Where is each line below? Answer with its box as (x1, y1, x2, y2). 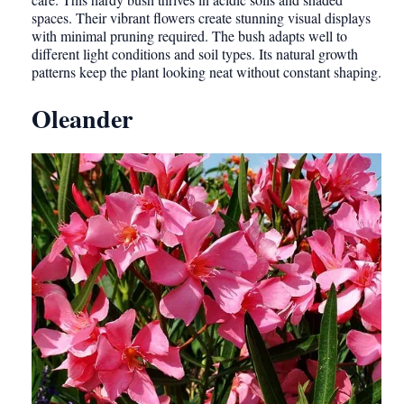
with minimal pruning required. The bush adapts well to (32, 26, 347, 46)
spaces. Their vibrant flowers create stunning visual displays (32, 8, 371, 28)
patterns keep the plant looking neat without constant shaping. (32, 62, 381, 82)
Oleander (32, 100, 133, 138)
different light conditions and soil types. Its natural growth (32, 44, 358, 64)
